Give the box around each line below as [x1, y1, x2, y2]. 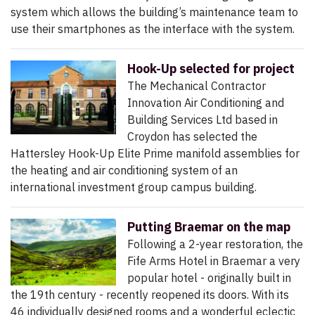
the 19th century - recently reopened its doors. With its [11, 288, 289, 302]
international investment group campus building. [11, 180, 257, 195]
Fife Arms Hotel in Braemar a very [127, 254, 300, 269]
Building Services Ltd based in [127, 112, 278, 127]
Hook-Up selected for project [127, 60, 295, 77]
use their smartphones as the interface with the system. [11, 22, 295, 37]
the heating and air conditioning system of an [11, 163, 238, 178]
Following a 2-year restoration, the [127, 237, 303, 252]
